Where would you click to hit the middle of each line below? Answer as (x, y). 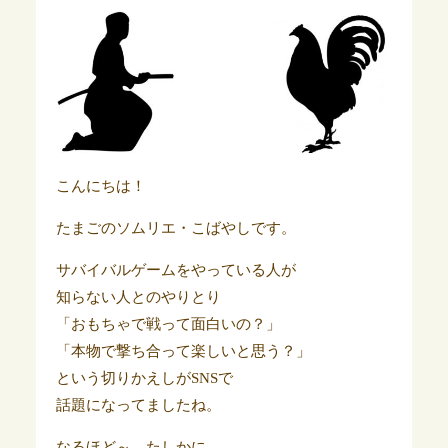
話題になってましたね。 (138, 404)
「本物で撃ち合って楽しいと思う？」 (183, 350)
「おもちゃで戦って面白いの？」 (168, 323)
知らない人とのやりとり (138, 296)
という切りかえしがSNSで (144, 377)
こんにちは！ (100, 185)
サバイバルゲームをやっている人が (175, 269)
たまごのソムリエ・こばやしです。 (175, 227)
